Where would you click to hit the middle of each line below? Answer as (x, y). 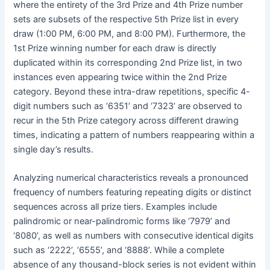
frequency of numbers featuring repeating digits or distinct (133, 193)
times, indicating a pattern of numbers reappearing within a (134, 135)
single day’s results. (54, 150)
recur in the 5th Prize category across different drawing (126, 121)
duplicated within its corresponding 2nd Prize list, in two (128, 63)
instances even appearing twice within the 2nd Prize (120, 77)
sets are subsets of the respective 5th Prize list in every (126, 20)
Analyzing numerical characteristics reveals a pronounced (131, 178)
